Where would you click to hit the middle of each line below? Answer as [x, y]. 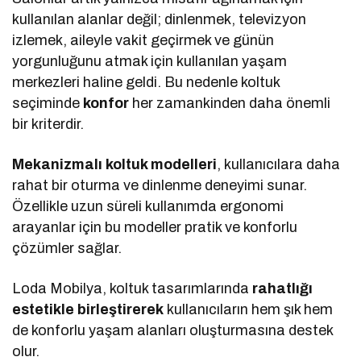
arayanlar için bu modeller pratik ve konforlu [155, 227]
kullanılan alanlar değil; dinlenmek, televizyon [160, 19]
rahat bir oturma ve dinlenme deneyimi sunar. [160, 185]
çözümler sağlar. [67, 248]
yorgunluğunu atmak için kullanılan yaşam [150, 61]
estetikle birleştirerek [88, 309]
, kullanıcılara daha [279, 164]
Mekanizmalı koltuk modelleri [115, 164]
